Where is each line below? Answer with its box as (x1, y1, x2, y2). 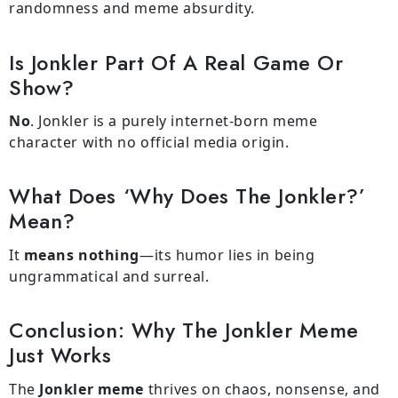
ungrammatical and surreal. (9, 267, 210, 287)
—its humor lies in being (139, 245, 315, 266)
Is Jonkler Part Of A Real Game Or (9, 47, 344, 78)
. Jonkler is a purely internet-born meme (30, 111, 318, 131)
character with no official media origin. (9, 132, 290, 153)
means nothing (20, 245, 139, 266)
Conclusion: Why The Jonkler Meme (9, 315, 359, 346)
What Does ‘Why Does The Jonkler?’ (9, 181, 366, 212)
